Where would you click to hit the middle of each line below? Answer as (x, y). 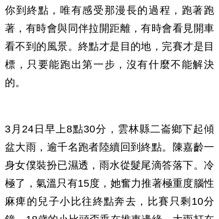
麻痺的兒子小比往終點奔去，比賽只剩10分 (109, 201)
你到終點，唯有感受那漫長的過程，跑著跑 (109, 10)
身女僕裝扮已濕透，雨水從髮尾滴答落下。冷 (109, 165)
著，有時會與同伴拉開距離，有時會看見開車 (109, 28)
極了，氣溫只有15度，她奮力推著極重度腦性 (109, 183)
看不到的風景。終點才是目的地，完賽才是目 (109, 46)
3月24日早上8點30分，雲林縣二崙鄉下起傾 (109, 129)
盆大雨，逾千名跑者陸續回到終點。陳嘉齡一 (109, 147)
